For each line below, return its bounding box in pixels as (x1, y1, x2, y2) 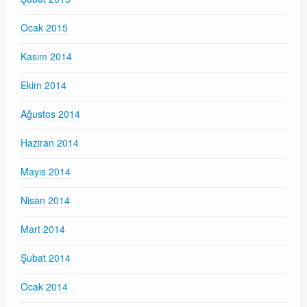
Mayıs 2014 (21, 164, 71, 179)
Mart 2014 (21, 222, 65, 236)
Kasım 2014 (21, 49, 72, 64)
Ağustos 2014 (21, 107, 80, 121)
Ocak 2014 (21, 280, 68, 294)
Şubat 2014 (21, 251, 71, 265)
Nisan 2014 (21, 193, 70, 208)
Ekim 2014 (21, 78, 66, 93)
